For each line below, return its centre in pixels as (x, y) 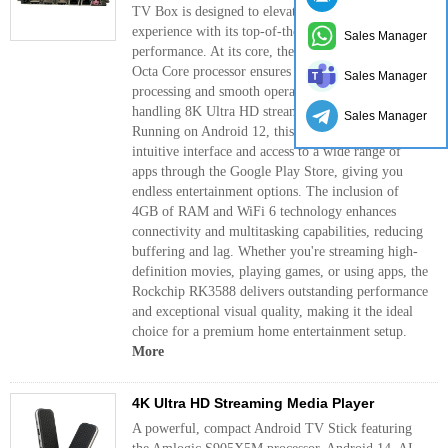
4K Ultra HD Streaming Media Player (253, 403)
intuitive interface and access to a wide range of (266, 151)
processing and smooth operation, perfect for (258, 91)
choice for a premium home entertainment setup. (269, 331)
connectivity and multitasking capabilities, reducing (277, 231)
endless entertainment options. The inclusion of (265, 191)
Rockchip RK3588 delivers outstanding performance (280, 291)
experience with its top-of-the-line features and (264, 31)
